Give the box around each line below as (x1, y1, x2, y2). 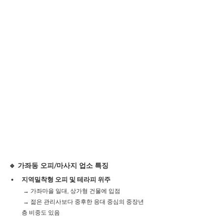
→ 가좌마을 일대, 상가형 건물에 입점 (23, 187, 120, 194)
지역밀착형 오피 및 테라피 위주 (22, 176, 110, 183)
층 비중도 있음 (22, 209, 60, 216)
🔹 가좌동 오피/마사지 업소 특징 (9, 161, 109, 170)
